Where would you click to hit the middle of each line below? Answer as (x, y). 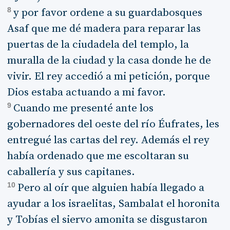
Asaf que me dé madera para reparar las (104, 28)
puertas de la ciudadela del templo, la (98, 44)
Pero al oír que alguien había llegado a (111, 188)
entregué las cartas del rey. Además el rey (108, 140)
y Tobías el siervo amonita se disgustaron (107, 219)
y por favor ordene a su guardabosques (108, 13)
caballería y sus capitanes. (71, 172)
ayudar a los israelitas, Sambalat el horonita (113, 204)
